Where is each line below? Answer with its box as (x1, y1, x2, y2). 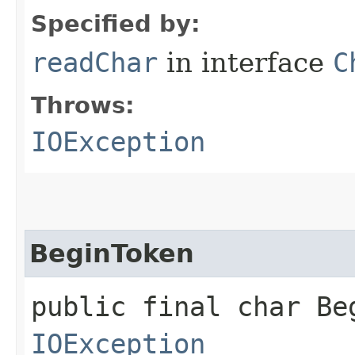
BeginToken (29, 239, 194, 268)
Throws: (31, 92, 135, 119)
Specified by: (31, 10, 200, 37)
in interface (158, 47, 333, 78)
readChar (31, 47, 158, 78)
